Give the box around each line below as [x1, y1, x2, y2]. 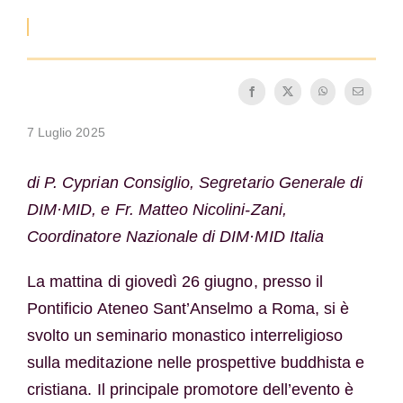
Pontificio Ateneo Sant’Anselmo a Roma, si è [26, 299, 350, 318]
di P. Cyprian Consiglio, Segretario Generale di [26, 173, 363, 192]
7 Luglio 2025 [26, 124, 105, 139]
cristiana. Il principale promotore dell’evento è [26, 380, 354, 399]
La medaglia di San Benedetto [22, 17, 217, 33]
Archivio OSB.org [22, 136, 133, 152]
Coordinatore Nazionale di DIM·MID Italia [26, 227, 324, 246]
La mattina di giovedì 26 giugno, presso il [26, 272, 324, 291]
